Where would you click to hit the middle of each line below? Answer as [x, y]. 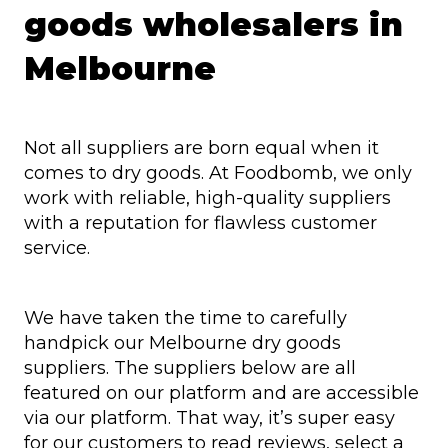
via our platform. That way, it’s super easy [209, 417]
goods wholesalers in [213, 24]
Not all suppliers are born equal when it [201, 147]
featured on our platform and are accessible [221, 392]
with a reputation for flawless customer [200, 222]
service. [59, 247]
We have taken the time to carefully [185, 317]
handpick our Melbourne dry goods [182, 342]
